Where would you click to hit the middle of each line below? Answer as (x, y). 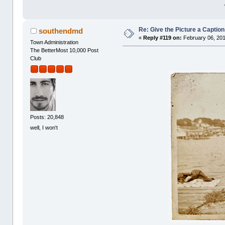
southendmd (61, 31)
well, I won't (44, 127)
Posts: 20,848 (47, 117)
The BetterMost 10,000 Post (65, 50)
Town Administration (54, 42)
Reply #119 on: (163, 38)
